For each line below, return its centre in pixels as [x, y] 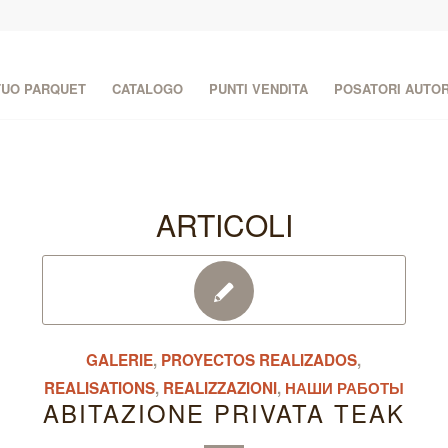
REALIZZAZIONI [219, 388]
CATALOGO [148, 88]
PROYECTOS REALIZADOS [259, 360]
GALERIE [120, 360]
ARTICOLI [224, 224]
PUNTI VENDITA [259, 88]
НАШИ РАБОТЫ [344, 388]
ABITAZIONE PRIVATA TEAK [223, 413]
